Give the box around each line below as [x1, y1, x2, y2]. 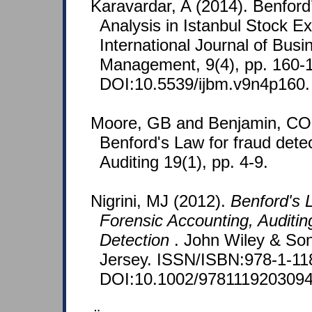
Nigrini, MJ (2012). [91, 192, 231, 211]
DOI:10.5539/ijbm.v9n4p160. [100, 75, 310, 94]
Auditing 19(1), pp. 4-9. [100, 153, 268, 172]
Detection [100, 231, 174, 250]
